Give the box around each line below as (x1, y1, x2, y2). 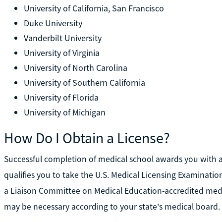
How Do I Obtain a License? (3, 128, 170, 147)
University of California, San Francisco (23, 2, 164, 14)
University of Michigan (23, 106, 106, 118)
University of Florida (23, 91, 99, 103)
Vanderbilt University (23, 32, 102, 44)
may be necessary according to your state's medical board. (3, 201, 220, 212)
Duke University (23, 17, 82, 29)
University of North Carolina (23, 61, 127, 73)
